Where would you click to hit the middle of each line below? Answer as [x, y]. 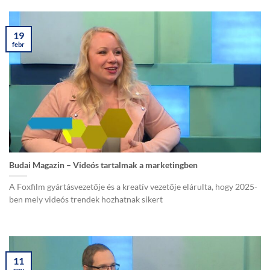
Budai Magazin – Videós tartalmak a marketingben [103, 165]
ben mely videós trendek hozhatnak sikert [86, 199]
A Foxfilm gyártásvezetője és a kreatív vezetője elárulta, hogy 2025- [133, 187]
